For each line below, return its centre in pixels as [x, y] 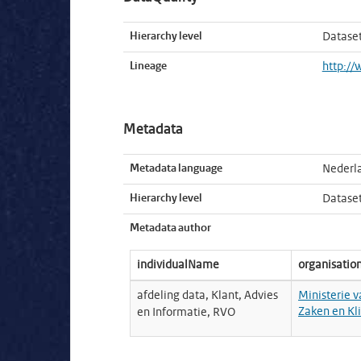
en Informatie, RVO [186, 313]
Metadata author [170, 228]
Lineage [148, 66]
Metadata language [176, 169]
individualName [178, 265]
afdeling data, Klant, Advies [207, 296]
